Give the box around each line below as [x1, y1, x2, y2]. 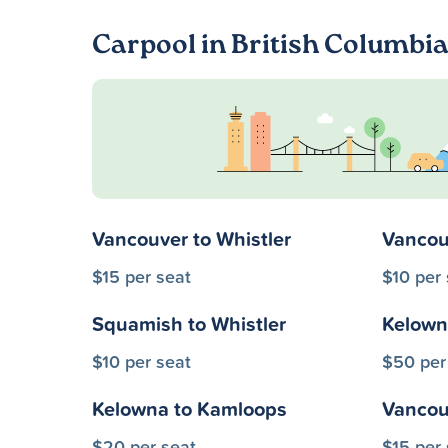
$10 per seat [92, 348, 191, 374]
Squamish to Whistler [92, 309, 286, 338]
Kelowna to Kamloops [92, 394, 287, 423]
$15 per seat [92, 263, 191, 289]
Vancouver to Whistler [92, 224, 291, 253]
